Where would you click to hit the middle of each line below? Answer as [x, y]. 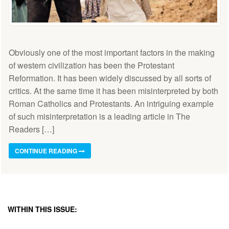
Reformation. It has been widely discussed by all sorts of [110, 78]
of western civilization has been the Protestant [91, 65]
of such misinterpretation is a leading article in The [99, 116]
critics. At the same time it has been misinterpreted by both [113, 90]
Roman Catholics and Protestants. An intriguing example [111, 103]
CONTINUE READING [47, 151]
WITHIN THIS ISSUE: [42, 209]
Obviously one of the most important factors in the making [112, 52]
